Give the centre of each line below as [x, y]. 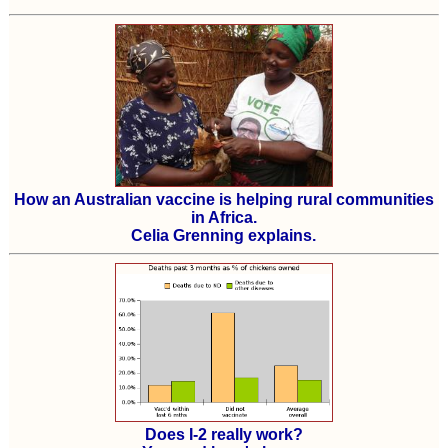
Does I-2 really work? [223, 435]
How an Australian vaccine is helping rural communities [223, 200]
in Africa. [223, 218]
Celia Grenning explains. [224, 236]
